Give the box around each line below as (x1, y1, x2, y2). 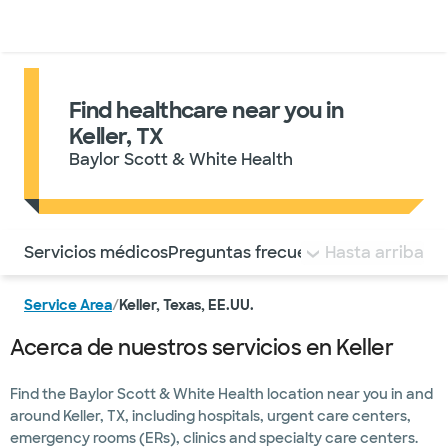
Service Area (24, 296, 112, 314)
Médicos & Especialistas (54, 17, 219, 35)
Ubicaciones (219, 17, 305, 35)
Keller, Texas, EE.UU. (119, 296, 254, 314)
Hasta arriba (325, 241, 424, 263)
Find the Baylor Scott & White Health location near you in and (10, 385, 433, 403)
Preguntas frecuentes (168, 241, 342, 263)
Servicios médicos (24, 241, 168, 263)
